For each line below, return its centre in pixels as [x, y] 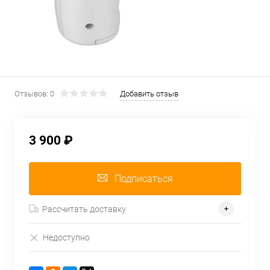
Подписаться [143, 179]
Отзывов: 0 [34, 94]
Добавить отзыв [149, 94]
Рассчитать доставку [84, 209]
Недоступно [66, 237]
